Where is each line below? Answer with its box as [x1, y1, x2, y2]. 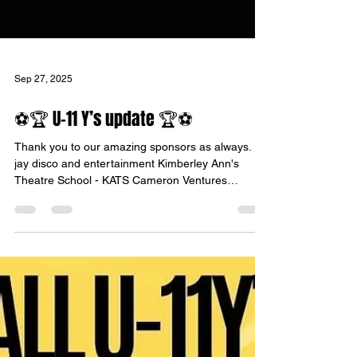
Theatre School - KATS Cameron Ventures [14, 231, 227, 244]
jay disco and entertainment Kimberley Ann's [14, 214, 239, 227]
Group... [14, 248, 56, 261]
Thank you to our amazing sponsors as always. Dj [14, 198, 265, 210]
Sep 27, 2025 [14, 131, 73, 142]
